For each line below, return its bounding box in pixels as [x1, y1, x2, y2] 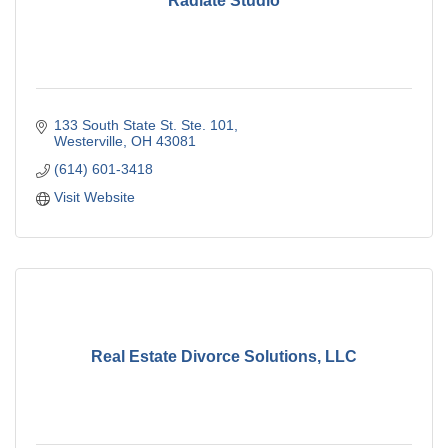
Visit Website [53, 189, 135, 206]
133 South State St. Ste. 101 [53, 117, 234, 134]
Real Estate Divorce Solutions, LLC [91, 347, 357, 365]
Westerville [53, 133, 123, 150]
